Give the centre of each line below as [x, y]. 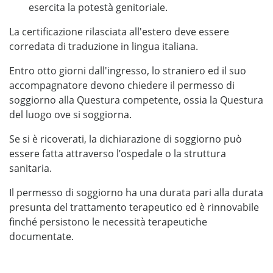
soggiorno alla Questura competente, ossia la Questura [136, 100]
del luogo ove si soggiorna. [70, 115]
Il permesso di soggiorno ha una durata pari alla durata [136, 193]
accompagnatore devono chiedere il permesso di [122, 85]
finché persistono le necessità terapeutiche [108, 222]
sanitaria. [30, 168]
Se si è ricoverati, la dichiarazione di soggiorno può [126, 139]
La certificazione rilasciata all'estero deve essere [119, 32]
